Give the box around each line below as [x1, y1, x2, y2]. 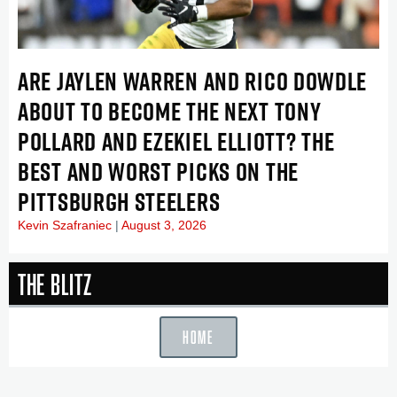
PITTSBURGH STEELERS [18, 183, 221, 220]
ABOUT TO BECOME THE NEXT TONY [18, 92, 322, 129]
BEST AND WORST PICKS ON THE [18, 152, 299, 190]
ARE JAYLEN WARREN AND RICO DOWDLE [18, 62, 368, 99]
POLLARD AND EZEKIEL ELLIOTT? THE [18, 122, 335, 160]
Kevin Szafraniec [18, 217, 115, 232]
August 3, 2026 [119, 217, 206, 232]
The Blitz [18, 267, 92, 300]
